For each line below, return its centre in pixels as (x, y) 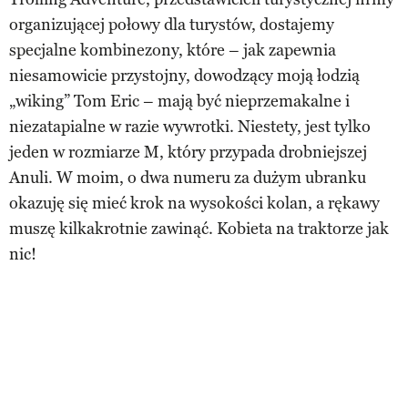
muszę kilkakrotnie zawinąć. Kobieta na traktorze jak (199, 228)
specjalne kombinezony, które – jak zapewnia (173, 50)
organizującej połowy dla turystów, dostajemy (172, 24)
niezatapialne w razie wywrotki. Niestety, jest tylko (190, 126)
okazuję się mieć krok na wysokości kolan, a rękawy (194, 203)
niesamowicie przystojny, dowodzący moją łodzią (184, 75)
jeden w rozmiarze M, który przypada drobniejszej (188, 152)
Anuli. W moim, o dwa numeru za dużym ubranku (188, 177)
